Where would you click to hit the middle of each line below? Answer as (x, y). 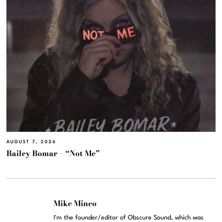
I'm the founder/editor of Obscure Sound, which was (129, 218)
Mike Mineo (75, 204)
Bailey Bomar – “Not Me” (53, 154)
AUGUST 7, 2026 (32, 142)
